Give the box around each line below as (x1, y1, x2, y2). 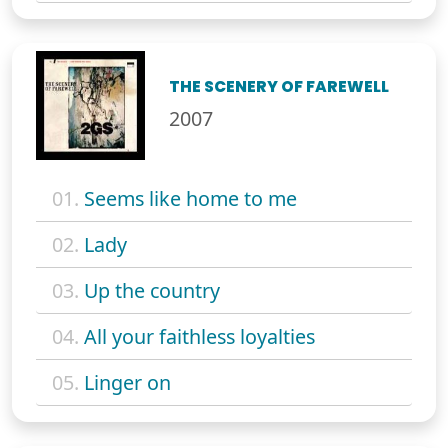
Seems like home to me (84, 184, 297, 212)
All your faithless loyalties (84, 322, 315, 350)
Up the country (84, 276, 220, 304)
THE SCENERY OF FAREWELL (169, 75, 390, 97)
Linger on (84, 368, 171, 396)
